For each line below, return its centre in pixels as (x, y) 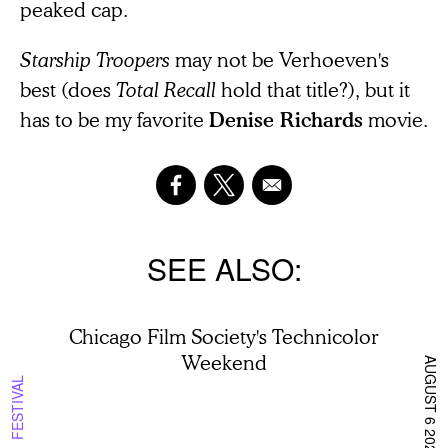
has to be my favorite (114, 118)
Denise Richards (286, 119)
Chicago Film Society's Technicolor (224, 335)
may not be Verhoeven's (279, 58)
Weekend (224, 361)
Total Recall (166, 88)
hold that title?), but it (313, 88)
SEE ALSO (220, 268)
